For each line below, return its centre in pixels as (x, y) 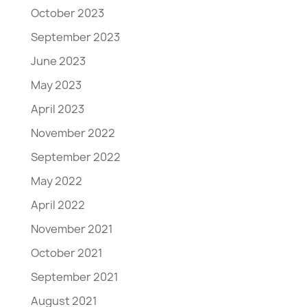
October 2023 (67, 13)
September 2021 (74, 277)
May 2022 (56, 181)
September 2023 (75, 37)
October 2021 (66, 253)
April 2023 (57, 109)
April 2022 (58, 205)
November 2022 (73, 133)
